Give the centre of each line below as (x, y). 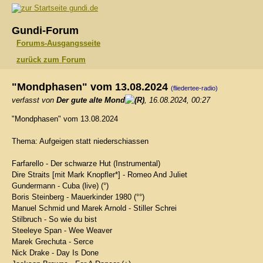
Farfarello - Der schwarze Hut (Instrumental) (86, 163)
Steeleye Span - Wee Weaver (62, 230)
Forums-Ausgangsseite (58, 43)
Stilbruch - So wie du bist (54, 219)
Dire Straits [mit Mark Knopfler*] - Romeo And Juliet (100, 175)
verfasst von (34, 100)
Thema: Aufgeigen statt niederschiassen (80, 141)
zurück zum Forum (51, 60)
